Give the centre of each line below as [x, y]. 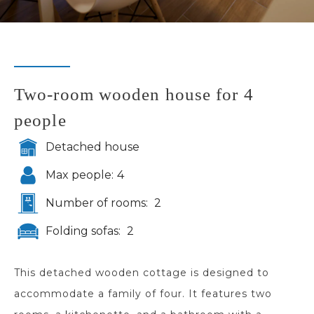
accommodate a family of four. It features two [143, 294]
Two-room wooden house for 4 [134, 94]
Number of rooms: [98, 203]
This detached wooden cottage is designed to [142, 273]
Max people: [80, 175]
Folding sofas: [84, 231]
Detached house [93, 147]
